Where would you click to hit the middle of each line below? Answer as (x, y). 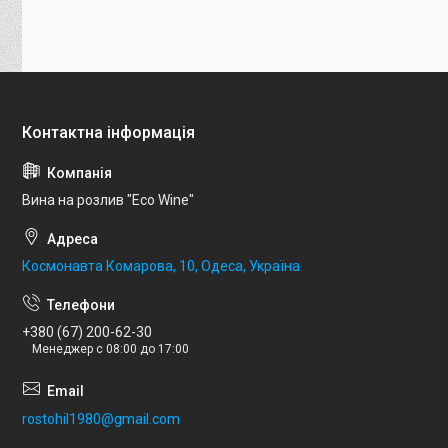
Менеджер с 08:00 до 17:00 (110, 348)
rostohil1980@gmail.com (101, 418)
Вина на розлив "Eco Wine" (108, 200)
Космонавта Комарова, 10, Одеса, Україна (161, 266)
